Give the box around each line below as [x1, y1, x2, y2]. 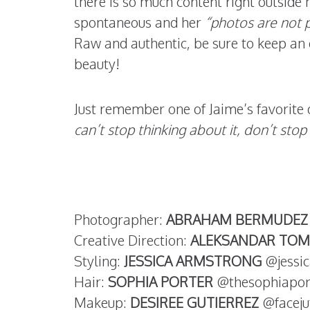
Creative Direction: [74, 231, 190, 249]
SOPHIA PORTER [108, 273, 213, 291]
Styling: [74, 252, 124, 270]
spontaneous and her [74, 13, 205, 31]
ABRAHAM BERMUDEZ [166, 210, 308, 228]
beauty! [74, 55, 120, 73]
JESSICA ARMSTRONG [124, 252, 262, 270]
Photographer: [74, 210, 166, 228]
